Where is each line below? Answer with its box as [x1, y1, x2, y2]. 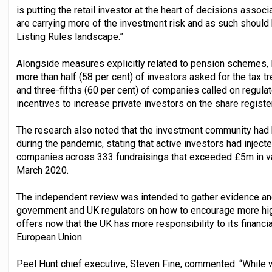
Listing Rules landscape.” [16, 31, 123, 43]
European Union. [16, 231, 84, 243]
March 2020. [16, 165, 69, 177]
